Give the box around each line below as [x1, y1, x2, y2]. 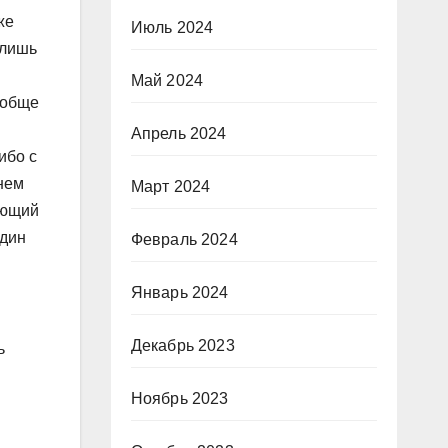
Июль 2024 [130, 19, 214, 37]
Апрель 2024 [130, 125, 227, 143]
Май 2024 [130, 72, 204, 90]
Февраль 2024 [130, 231, 238, 249]
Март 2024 [130, 178, 211, 196]
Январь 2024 [130, 284, 229, 302]
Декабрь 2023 [130, 337, 235, 355]
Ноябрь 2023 [130, 390, 229, 408]
